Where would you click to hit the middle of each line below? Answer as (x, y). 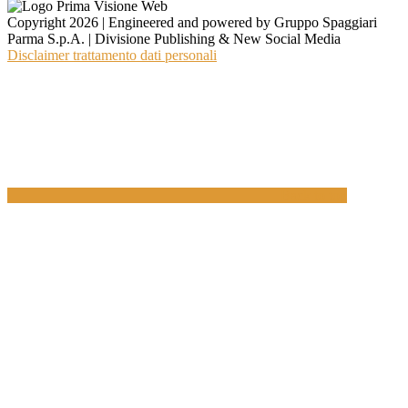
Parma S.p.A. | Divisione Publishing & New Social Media (174, 39)
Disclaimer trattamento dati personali (112, 56)
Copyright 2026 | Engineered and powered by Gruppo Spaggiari (192, 23)
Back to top (314, 196)
